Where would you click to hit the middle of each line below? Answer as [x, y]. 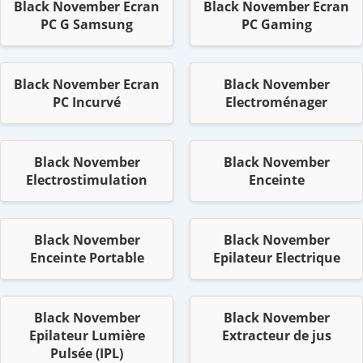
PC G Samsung [87, 25]
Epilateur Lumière [87, 336]
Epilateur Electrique [276, 258]
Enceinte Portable [87, 258]
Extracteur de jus [276, 336]
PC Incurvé [87, 102]
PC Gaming [276, 25]
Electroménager [276, 102]
